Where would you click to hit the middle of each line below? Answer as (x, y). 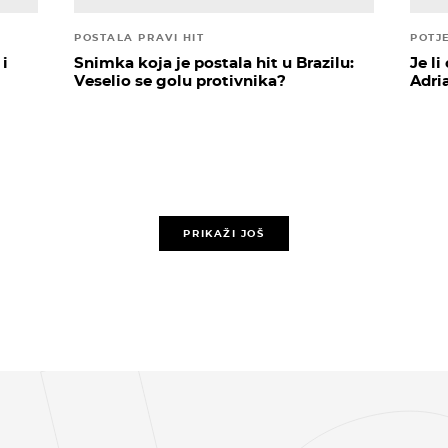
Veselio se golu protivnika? (180, 81)
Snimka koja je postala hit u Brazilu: (214, 63)
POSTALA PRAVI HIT (139, 38)
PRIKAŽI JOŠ (224, 233)
